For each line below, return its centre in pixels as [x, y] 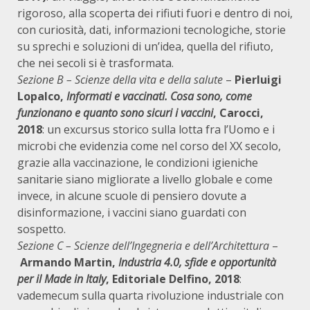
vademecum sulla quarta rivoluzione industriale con [151, 295]
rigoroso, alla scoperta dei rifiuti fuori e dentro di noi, [155, 13]
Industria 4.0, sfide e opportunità [197, 262]
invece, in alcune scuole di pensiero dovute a [132, 196]
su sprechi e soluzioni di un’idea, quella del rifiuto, [145, 46]
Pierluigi [258, 80]
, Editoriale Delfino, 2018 [173, 279]
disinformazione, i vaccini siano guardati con [132, 212]
